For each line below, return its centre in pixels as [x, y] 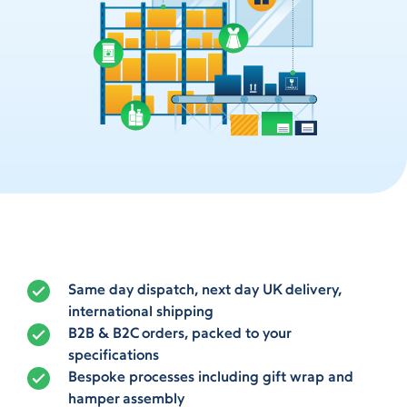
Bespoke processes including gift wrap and [211, 378]
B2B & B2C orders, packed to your [179, 334]
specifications [114, 356]
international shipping [141, 313]
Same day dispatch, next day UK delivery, [205, 291]
